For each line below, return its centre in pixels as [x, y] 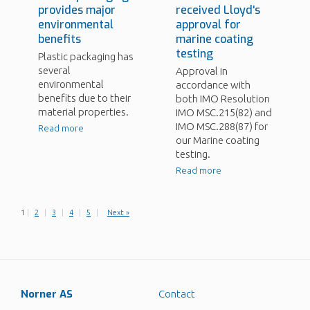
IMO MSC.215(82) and [224, 113]
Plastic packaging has [86, 57]
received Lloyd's [218, 10]
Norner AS [47, 294]
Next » [118, 213]
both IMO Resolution [223, 99]
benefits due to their [84, 98]
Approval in [202, 71]
